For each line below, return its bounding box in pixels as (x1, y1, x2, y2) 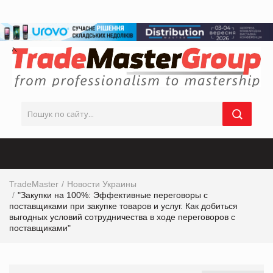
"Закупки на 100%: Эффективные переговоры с (18, 190, 208, 200)
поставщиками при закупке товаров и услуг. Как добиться (9, 200, 238, 211)
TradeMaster (9, 179, 58, 189)
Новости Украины (67, 179, 136, 189)
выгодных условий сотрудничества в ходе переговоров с (9, 211, 235, 222)
